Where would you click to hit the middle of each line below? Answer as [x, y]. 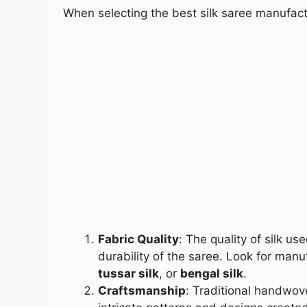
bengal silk [212, 274]
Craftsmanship [142, 291]
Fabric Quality [138, 240]
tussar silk [128, 274]
